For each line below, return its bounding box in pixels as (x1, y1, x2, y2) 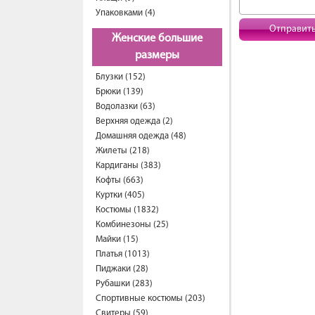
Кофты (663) (96, 176, 143, 185)
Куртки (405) (96, 191, 145, 200)
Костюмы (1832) (96, 205, 159, 214)
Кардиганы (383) (96, 161, 161, 170)
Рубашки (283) (96, 279, 153, 288)
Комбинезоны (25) (96, 220, 169, 229)
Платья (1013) (96, 250, 150, 259)
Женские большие (112, 33, 202, 44)
